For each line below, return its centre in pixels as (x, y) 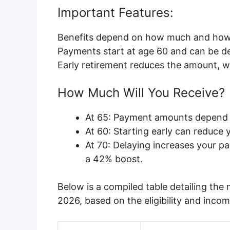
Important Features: (116, 13)
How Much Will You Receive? (141, 93)
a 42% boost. (114, 159)
